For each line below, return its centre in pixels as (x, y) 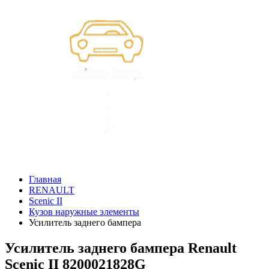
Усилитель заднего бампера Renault (121, 248)
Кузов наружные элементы (84, 212)
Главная (45, 179)
